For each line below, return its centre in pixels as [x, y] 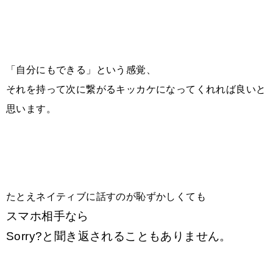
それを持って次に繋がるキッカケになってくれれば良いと [136, 89]
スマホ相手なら [48, 216]
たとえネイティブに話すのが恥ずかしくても [106, 196]
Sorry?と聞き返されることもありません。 [119, 236]
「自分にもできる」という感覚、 [81, 69]
